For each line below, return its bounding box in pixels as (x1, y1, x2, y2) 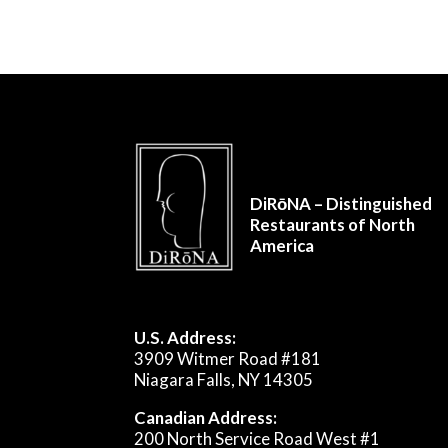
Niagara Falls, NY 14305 (134, 369, 314, 391)
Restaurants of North (250, 214, 416, 236)
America (250, 235, 315, 257)
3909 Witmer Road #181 (134, 348, 322, 370)
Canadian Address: (134, 407, 278, 429)
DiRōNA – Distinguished (250, 193, 433, 215)
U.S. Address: (134, 327, 237, 349)
